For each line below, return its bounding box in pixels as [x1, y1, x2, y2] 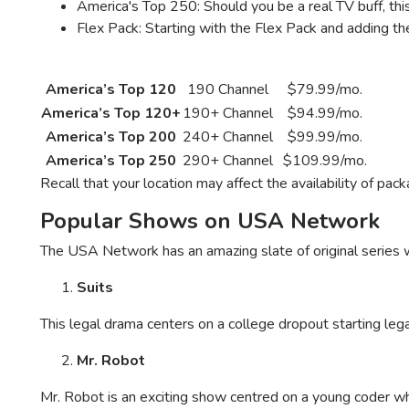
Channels [194, 56, 261, 77]
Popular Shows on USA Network [40, 206, 380, 236]
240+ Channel [183, 127, 273, 148]
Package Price [275, 56, 374, 77]
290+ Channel [183, 151, 273, 172]
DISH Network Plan [42, 56, 180, 77]
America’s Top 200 [46, 127, 176, 148]
